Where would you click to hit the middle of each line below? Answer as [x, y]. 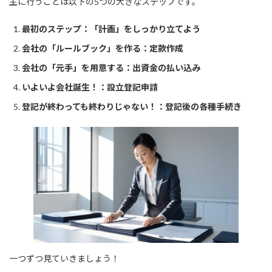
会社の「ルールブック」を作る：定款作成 [103, 48]
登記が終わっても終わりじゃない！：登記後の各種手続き [132, 106]
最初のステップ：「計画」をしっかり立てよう [111, 29]
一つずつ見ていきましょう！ [64, 258]
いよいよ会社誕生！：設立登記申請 [90, 87]
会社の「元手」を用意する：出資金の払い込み [111, 67]
